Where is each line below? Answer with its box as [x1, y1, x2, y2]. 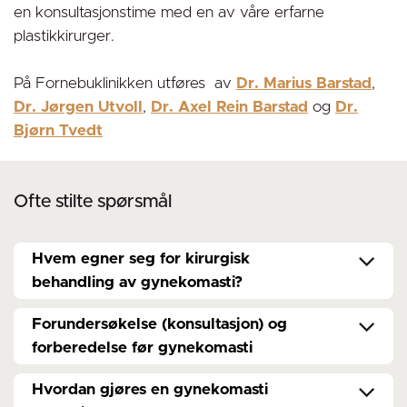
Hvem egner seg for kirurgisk [32, 251, 250, 267]
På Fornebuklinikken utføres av [14, 75, 236, 92]
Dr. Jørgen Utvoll [14, 99, 143, 115]
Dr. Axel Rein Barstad [151, 99, 308, 115]
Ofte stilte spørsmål [14, 193, 172, 212]
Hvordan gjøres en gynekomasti [32, 382, 268, 398]
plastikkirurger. [14, 28, 114, 45]
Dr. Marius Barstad [236, 75, 372, 92]
